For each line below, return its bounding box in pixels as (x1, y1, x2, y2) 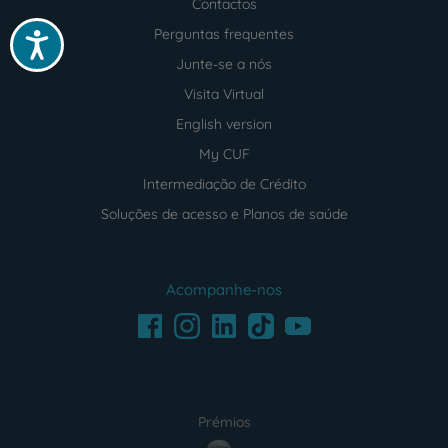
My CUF (198, 144, 250, 163)
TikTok (247, 312, 286, 331)
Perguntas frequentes (154, 24, 294, 43)
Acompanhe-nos (166, 279, 282, 299)
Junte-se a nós (176, 54, 272, 73)
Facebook (133, 309, 195, 328)
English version (176, 114, 272, 133)
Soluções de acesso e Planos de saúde (100, 204, 348, 223)
